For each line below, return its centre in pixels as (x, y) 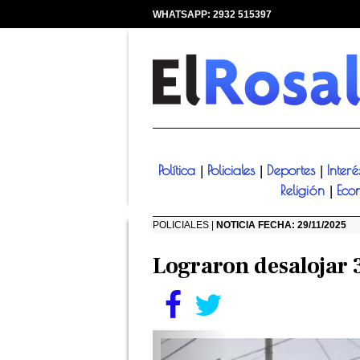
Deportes (293, 171)
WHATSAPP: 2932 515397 (212, 14)
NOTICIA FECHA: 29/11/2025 (281, 225)
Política (179, 171)
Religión (305, 191)
